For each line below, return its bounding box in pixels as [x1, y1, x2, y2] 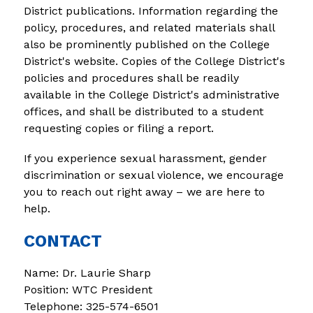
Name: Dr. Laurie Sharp [23, 265, 151, 279]
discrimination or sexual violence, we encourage [23, 168, 284, 182]
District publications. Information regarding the [23, 3, 278, 17]
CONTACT [23, 231, 102, 251]
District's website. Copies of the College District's [23, 54, 285, 68]
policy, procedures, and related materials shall [23, 20, 275, 34]
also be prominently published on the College [23, 37, 270, 51]
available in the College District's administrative [23, 87, 279, 101]
